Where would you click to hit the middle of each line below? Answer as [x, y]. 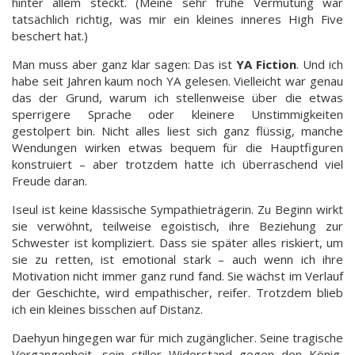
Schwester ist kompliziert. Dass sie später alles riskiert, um [177, 242]
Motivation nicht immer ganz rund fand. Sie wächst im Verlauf [177, 276]
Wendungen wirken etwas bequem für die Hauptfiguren [177, 147]
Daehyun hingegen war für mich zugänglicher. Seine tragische [177, 338]
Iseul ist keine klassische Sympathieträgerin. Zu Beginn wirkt [177, 209]
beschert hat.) [50, 36]
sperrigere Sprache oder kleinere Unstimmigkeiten [177, 114]
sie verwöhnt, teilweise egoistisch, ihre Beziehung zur [177, 226]
